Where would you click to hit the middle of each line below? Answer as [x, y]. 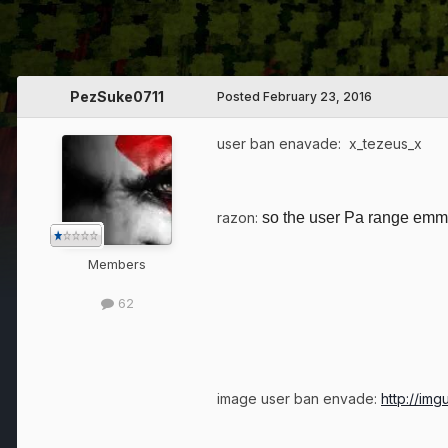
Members [117, 264]
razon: [239, 218]
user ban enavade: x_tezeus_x [319, 144]
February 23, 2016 [317, 97]
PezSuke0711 [117, 97]
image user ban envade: [299, 399]
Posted [240, 97]
